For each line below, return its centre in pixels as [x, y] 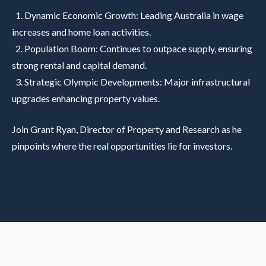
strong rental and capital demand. [79, 65]
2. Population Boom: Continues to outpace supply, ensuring [132, 48]
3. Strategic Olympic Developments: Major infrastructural [131, 81]
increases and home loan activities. [81, 31]
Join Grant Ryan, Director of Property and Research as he [127, 129]
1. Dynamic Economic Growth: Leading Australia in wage [128, 15]
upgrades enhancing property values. [86, 98]
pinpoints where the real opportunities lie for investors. [122, 145]
